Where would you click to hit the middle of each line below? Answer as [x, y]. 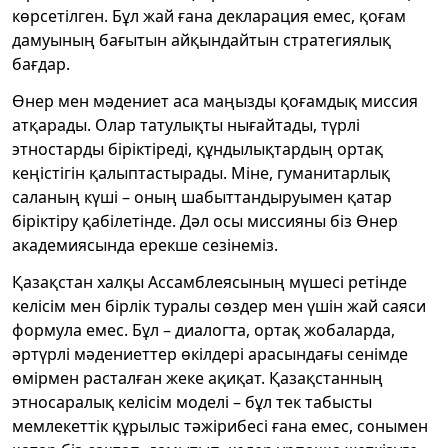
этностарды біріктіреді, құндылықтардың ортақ [197, 148]
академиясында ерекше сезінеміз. [145, 244]
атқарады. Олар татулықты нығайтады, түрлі [186, 124]
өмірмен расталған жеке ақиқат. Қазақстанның [197, 377]
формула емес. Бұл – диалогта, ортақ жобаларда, [203, 329]
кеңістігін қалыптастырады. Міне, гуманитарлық [201, 172]
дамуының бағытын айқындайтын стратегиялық [201, 39]
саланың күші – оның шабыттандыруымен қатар [202, 196]
